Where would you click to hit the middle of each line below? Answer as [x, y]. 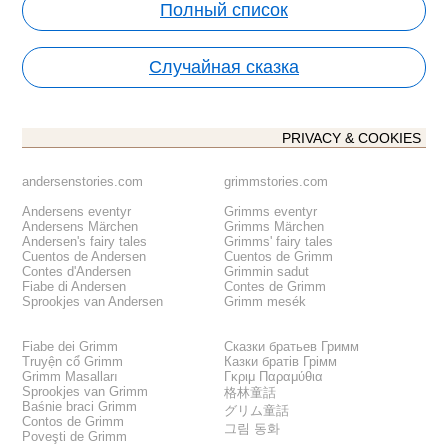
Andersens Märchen [80, 226]
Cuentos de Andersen [84, 256]
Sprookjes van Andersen [93, 301]
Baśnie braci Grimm [80, 406]
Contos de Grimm [73, 421]
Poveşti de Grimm [75, 436]
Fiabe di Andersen [74, 286]
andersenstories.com [83, 181]
